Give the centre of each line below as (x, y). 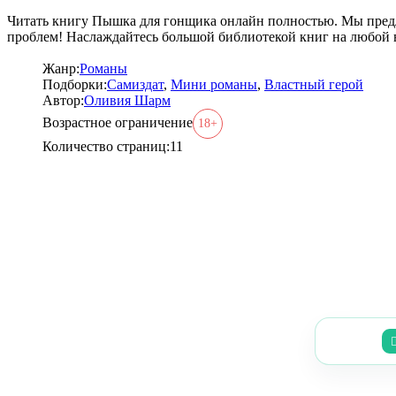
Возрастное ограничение (118, 122)
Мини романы (214, 84)
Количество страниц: (106, 146)
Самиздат (135, 84)
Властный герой (314, 84)
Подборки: (75, 84)
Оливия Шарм (127, 100)
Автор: (63, 100)
